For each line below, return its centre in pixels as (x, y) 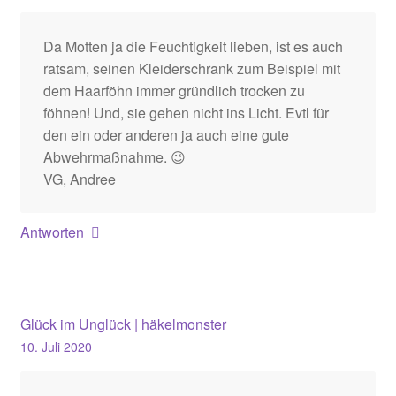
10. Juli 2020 (56, 347)
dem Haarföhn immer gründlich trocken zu (174, 90)
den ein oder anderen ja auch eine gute (166, 134)
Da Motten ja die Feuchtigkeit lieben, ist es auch (193, 46)
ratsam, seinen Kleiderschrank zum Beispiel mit (191, 68)
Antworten (52, 232)
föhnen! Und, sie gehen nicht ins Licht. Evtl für (186, 112)
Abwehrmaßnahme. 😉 (114, 156)
